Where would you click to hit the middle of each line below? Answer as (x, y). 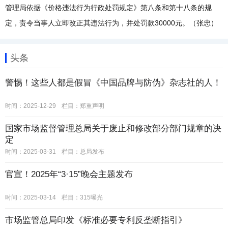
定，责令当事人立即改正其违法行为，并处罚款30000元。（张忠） (111, 23)
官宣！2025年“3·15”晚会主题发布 (69, 174)
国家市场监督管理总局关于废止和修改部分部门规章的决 (113, 129)
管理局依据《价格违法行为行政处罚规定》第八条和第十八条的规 (108, 8)
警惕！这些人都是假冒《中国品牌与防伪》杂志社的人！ (113, 83)
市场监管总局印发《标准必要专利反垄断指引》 (96, 220)
